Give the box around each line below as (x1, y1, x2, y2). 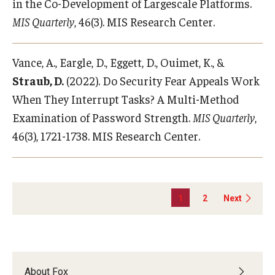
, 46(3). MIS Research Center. (74, 14, 215, 29)
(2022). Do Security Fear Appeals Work (64, 73, 260, 88)
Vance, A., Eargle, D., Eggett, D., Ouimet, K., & (12, 55, 224, 69)
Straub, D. (12, 73, 64, 88)
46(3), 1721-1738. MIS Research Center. (12, 128, 200, 143)
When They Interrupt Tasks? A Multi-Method (12, 91, 239, 106)
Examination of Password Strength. (12, 110, 193, 125)
